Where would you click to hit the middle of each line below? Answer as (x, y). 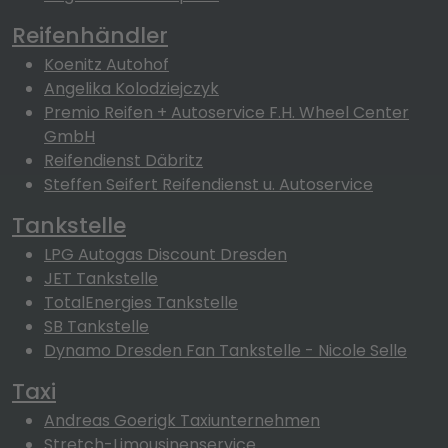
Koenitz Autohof (106, 64)
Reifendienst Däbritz (123, 160)
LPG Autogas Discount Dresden (165, 254)
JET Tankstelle (101, 278)
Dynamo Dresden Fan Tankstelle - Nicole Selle (225, 350)
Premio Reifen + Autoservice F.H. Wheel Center (226, 112)
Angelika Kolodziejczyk (131, 88)
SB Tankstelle (96, 326)
